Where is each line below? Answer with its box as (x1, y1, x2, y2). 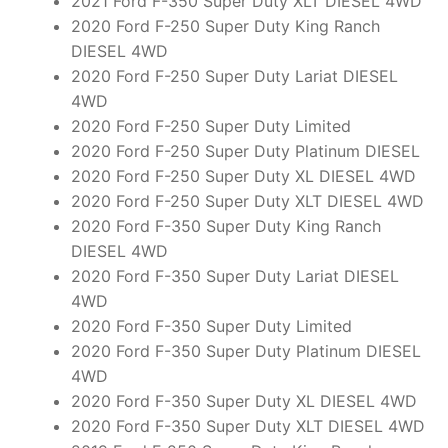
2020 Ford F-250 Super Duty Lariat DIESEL (70, 66, 398, 87)
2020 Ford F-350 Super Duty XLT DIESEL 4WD (70, 416, 425, 437)
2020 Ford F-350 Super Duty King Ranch (70, 216, 381, 237)
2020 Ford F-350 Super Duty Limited (70, 316, 352, 337)
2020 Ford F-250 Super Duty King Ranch (70, 16, 380, 37)
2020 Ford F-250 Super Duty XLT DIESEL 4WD (70, 191, 424, 212)
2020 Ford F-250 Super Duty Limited (70, 116, 351, 137)
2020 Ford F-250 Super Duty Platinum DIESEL (70, 141, 420, 162)
